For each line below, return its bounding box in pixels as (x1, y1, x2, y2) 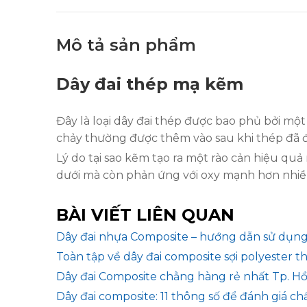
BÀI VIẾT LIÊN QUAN (56, 204, 234, 225)
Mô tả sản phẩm (56, 35, 196, 55)
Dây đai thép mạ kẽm (56, 73, 243, 94)
